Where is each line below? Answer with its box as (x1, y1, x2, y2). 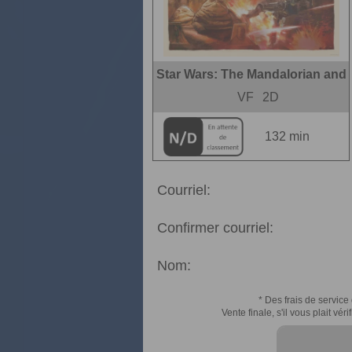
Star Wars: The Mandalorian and (156, 68, 346, 81)
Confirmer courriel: (157, 220, 273, 236)
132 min (265, 130, 310, 143)
